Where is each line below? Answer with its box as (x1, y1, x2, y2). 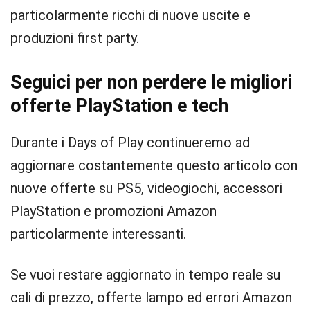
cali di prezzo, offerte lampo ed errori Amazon (10, 289, 292, 306)
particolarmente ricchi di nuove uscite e (10, 7, 250, 24)
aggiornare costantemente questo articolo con (10, 157, 298, 174)
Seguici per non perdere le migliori (10, 71, 292, 93)
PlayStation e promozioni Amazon (10, 203, 217, 219)
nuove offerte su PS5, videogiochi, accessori (10, 180, 282, 197)
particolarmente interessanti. (10, 226, 186, 242)
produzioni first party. (10, 30, 139, 46)
